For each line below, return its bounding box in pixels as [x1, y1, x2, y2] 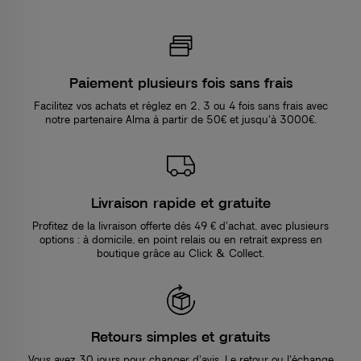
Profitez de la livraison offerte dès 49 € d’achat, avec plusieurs [32, 218, 329, 232]
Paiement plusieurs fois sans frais [68, 73, 293, 91]
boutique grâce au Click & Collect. [97, 246, 264, 259]
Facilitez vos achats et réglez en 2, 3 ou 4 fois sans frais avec [33, 98, 328, 112]
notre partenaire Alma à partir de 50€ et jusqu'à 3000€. [44, 112, 317, 126]
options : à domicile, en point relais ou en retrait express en [39, 232, 322, 246]
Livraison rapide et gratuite [90, 193, 271, 211]
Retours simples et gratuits [91, 326, 270, 345]
